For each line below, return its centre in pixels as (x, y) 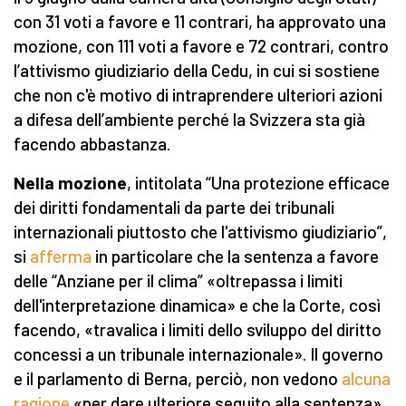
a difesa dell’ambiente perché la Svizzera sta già (189, 120)
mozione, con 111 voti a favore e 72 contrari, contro (201, 46)
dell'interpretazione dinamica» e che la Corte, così (197, 305)
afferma (61, 256)
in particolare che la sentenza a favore (235, 256)
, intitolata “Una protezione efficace (258, 183)
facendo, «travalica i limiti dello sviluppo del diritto (198, 330)
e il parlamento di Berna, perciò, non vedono (178, 379)
